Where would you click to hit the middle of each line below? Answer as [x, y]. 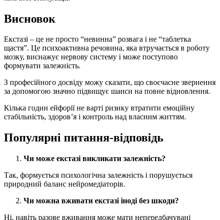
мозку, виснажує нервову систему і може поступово [91, 57]
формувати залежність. [42, 66]
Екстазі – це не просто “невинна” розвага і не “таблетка [97, 39]
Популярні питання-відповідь [84, 138]
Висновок [30, 18]
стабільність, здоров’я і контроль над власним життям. [95, 117]
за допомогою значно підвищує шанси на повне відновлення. [107, 91]
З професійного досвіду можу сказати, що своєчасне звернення [110, 82]
